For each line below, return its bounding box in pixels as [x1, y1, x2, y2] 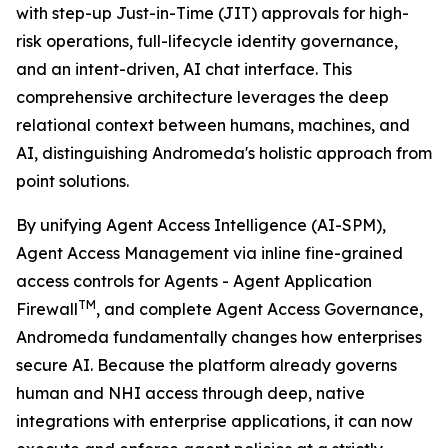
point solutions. [16, 171, 129, 191]
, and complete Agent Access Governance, [96, 299, 423, 319]
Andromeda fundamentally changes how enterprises [16, 327, 422, 347]
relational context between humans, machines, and [16, 115, 410, 135]
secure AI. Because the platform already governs [16, 355, 397, 375]
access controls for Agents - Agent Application [16, 271, 372, 291]
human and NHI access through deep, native [16, 383, 365, 403]
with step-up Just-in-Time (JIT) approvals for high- [16, 3, 409, 23]
